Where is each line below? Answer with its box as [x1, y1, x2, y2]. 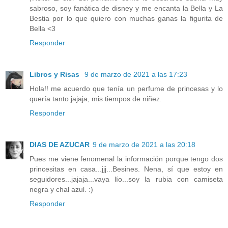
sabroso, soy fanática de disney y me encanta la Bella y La [30, 4, 223, 13]
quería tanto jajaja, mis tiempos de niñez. [30, 95, 162, 103]
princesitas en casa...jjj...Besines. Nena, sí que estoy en [30, 165, 223, 174]
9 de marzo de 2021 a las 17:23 [84, 70, 187, 79]
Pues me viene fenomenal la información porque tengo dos [30, 155, 223, 163]
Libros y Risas [30, 70, 81, 79]
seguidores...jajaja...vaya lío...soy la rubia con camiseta [30, 175, 223, 184]
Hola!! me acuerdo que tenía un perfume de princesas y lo [30, 84, 223, 93]
